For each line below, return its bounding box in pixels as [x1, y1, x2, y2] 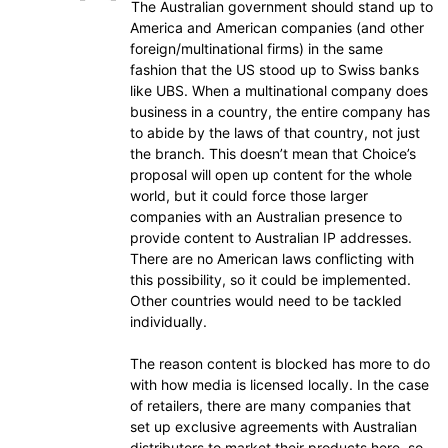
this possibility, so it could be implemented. [130, 271, 411, 288]
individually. [130, 313, 207, 330]
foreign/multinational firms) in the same [130, 40, 383, 57]
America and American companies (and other [130, 19, 424, 36]
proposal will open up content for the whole [130, 166, 412, 183]
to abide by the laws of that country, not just [130, 124, 420, 141]
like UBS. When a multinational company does [130, 82, 428, 99]
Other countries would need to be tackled [130, 292, 402, 309]
